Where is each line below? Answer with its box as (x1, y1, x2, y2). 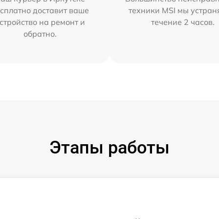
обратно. (23, 29, 57, 39)
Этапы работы (49, 137, 170, 158)
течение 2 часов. (151, 17, 215, 27)
